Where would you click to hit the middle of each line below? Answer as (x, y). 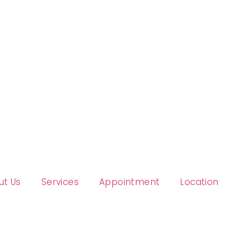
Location (199, 182)
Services (60, 182)
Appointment (129, 182)
